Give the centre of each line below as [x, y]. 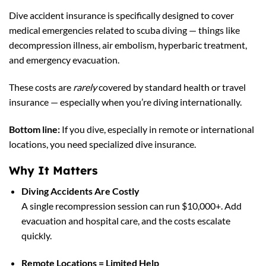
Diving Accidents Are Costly [80, 191]
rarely [85, 87]
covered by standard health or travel [171, 87]
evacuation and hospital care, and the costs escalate [126, 220]
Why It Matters [53, 171]
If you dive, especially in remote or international [157, 129]
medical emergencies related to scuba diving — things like [124, 30]
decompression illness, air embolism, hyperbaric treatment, [128, 45]
